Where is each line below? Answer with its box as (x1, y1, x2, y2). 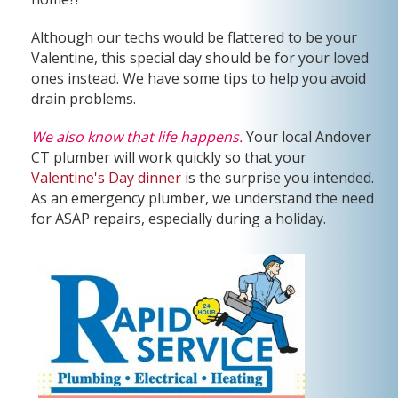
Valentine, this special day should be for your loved (31, 48, 369, 68)
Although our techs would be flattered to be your (31, 28, 357, 47)
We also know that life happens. (31, 127, 243, 147)
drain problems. (31, 89, 136, 108)
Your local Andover (243, 127, 371, 147)
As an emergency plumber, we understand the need (31, 188, 374, 208)
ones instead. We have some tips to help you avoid (31, 68, 366, 88)
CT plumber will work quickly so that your (31, 147, 306, 167)
